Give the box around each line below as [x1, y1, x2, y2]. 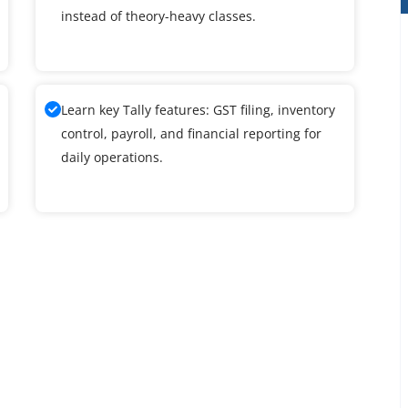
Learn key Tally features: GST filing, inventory [61, 100, 335, 118]
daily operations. [61, 148, 163, 166]
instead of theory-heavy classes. [61, 6, 256, 25]
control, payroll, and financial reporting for [61, 124, 321, 142]
